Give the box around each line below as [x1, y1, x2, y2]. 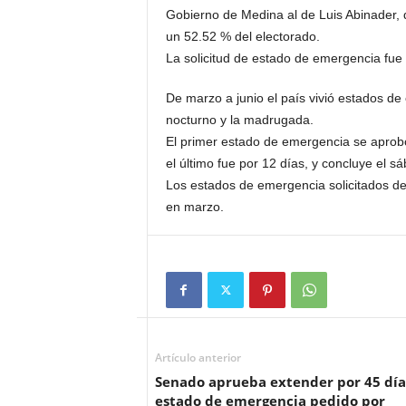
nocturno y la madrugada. [165, 111, 317, 127]
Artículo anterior [154, 350, 241, 366]
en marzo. [165, 198, 224, 214]
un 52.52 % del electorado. [165, 29, 324, 43]
